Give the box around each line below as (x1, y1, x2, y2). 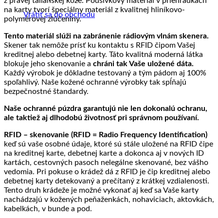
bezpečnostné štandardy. (4, 87, 89, 95)
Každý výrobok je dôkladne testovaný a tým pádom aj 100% (4, 69, 206, 77)
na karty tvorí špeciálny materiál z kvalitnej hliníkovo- (4, 5, 185, 14)
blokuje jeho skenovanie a (4, 59, 91, 68)
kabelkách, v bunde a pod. (4, 204, 92, 213)
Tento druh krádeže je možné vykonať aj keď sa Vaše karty (4, 186, 199, 194)
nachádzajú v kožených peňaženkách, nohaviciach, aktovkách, (4, 195, 214, 203)
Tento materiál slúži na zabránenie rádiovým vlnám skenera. (4, 32, 209, 40)
